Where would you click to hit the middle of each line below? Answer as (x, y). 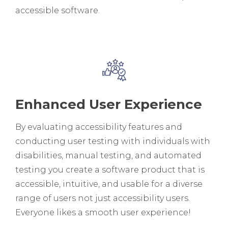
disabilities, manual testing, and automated (108, 155)
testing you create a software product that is (110, 169)
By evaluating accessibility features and (99, 127)
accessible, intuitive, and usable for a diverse (109, 184)
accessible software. (58, 10)
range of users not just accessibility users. (103, 198)
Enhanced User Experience (109, 104)
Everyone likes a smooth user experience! (103, 212)
